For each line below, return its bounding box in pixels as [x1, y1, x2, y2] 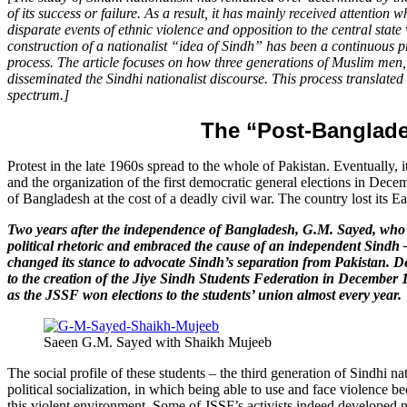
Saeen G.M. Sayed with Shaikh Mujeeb [44, 333, 272, 350]
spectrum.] [7, 86, 69, 103]
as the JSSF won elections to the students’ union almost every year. [7, 286, 402, 303]
